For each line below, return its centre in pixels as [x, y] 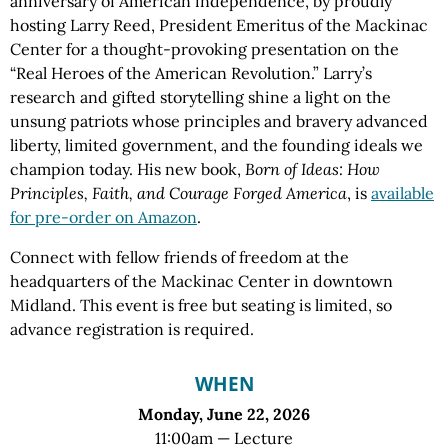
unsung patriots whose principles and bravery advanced [219, 120]
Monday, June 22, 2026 [224, 413]
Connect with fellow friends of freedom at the [179, 256]
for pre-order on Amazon [103, 216]
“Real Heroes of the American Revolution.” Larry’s [191, 72]
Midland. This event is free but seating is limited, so [201, 304]
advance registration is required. [132, 328]
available [402, 192]
